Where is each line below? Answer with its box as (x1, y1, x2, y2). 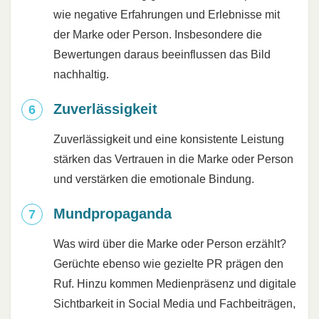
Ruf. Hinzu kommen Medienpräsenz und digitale (53, 278, 296, 291)
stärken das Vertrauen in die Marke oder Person (53, 153, 293, 166)
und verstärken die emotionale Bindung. (53, 173, 254, 186)
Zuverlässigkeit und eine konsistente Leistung (53, 133, 284, 146)
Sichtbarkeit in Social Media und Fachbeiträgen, (53, 298, 296, 310)
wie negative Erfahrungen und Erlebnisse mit (53, 9, 280, 21)
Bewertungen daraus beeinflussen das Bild (53, 48, 271, 61)
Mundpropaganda (53, 206, 172, 222)
